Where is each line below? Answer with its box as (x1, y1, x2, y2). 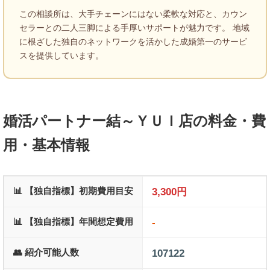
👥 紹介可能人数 (13, 247, 79, 258)
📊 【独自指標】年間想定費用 (13, 216, 133, 227)
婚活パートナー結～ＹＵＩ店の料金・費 (3, 113, 266, 130)
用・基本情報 (3, 137, 90, 154)
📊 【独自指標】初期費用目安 (13, 186, 133, 196)
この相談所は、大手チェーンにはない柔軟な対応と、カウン (19, 9, 247, 19)
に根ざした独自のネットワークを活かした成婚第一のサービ (19, 37, 247, 47)
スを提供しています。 (19, 51, 104, 61)
